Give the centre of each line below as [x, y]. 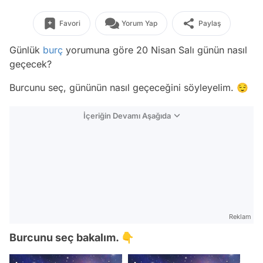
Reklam [240, 217]
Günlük [26, 50]
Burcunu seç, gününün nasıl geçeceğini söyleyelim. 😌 [129, 87]
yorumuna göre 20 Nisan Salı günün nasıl [155, 50]
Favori [70, 23]
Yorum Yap [139, 23]
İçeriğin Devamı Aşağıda [127, 116]
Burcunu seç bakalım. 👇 [72, 237]
